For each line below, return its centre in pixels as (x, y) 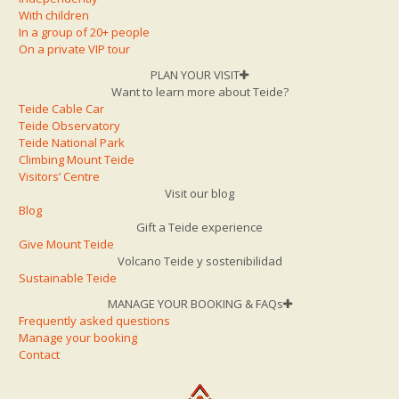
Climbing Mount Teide (77, 160)
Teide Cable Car (61, 109)
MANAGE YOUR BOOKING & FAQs (195, 304)
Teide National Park (72, 143)
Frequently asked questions (94, 321)
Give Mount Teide (66, 244)
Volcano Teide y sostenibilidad (199, 261)
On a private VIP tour (74, 49)
